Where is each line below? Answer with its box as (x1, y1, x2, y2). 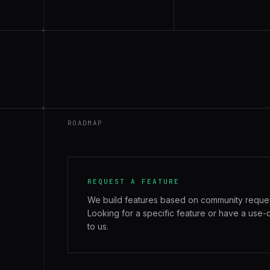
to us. (87, 221, 108, 231)
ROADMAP (67, 119, 103, 127)
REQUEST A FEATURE (87, 177, 180, 186)
